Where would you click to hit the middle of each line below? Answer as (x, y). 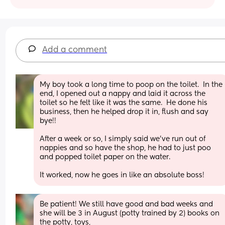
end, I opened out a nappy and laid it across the (123, 94)
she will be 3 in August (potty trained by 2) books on (130, 213)
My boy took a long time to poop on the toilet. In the (131, 85)
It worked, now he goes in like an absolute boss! (122, 175)
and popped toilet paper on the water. (105, 157)
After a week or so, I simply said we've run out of (123, 139)
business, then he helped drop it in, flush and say (124, 112)
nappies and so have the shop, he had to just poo (126, 148)
